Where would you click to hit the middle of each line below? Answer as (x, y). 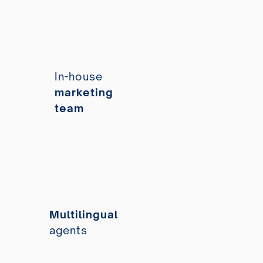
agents (69, 230)
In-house (78, 76)
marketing (84, 92)
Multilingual (84, 214)
